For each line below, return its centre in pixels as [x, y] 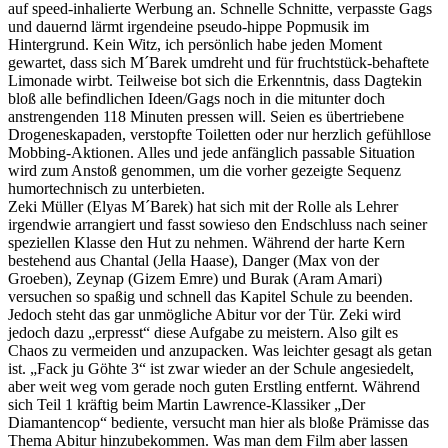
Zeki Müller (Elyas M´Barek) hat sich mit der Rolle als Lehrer [203, 206]
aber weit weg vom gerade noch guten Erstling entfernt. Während [214, 386]
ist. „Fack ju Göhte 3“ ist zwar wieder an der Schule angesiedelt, [211, 368]
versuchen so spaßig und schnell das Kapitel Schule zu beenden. [210, 296]
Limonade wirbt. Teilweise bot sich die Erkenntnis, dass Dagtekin [215, 80]
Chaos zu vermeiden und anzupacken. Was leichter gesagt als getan [220, 350]
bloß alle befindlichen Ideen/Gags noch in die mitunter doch [196, 98]
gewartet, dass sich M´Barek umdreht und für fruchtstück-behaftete [218, 62]
